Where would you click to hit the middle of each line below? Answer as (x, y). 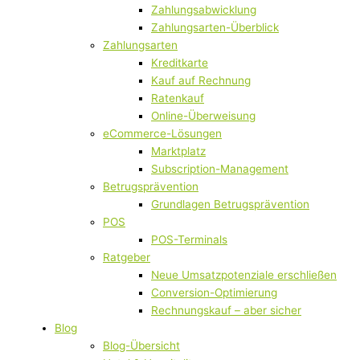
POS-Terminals (189, 240)
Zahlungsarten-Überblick (215, 28)
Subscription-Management (220, 169)
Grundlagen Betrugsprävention (230, 205)
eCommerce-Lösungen (162, 134)
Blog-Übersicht (141, 346)
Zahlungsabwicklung (204, 10)
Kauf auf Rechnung (201, 81)
